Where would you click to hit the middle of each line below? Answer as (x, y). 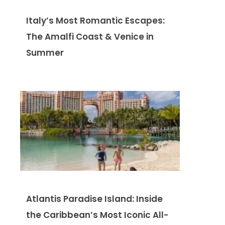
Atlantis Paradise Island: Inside (94, 199)
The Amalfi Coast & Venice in (90, 36)
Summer (45, 52)
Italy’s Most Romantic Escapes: (95, 20)
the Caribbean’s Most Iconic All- (97, 215)
